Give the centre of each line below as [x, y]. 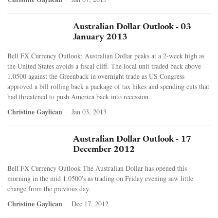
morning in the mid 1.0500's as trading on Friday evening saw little [100, 178]
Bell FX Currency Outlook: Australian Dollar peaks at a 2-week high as [106, 55]
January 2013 [100, 37]
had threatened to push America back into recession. [79, 96]
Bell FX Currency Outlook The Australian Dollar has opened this [97, 168]
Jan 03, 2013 [89, 111]
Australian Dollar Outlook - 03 [132, 27]
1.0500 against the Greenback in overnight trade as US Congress [96, 76]
